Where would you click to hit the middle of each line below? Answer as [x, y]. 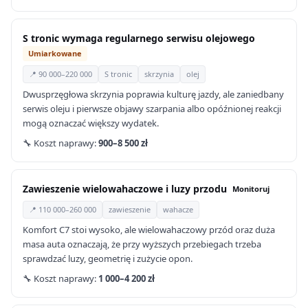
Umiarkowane [55, 53]
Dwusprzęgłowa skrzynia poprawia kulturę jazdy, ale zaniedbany [153, 94]
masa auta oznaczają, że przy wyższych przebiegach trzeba [142, 244]
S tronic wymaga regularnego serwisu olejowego [139, 38]
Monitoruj [251, 188]
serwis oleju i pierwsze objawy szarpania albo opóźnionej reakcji [152, 109]
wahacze [178, 209]
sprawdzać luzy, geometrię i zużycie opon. [108, 258]
